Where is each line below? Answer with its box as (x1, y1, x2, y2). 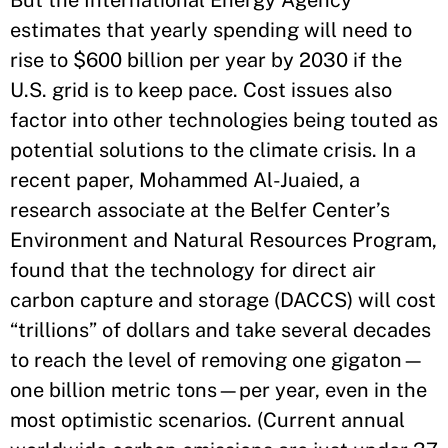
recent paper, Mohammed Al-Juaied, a (10, 167, 360, 192)
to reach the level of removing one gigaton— (10, 347, 424, 372)
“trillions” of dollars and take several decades (10, 317, 431, 342)
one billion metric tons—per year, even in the (10, 377, 427, 402)
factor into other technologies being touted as (10, 107, 438, 132)
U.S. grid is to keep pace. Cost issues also (10, 77, 392, 102)
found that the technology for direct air (10, 257, 376, 282)
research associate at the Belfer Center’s (10, 197, 390, 222)
